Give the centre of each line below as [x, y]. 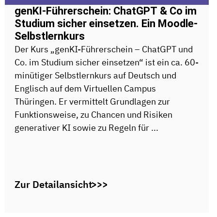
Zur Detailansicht [53, 185]
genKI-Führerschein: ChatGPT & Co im [106, 11]
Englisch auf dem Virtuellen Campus [85, 88]
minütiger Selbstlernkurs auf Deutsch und [95, 75]
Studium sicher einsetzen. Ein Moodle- [106, 23]
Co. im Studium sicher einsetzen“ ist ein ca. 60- [107, 62]
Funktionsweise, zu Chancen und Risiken [93, 114]
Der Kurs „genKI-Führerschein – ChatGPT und [104, 49]
